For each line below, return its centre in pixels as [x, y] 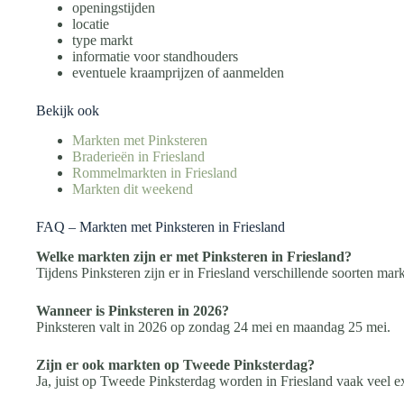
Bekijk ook [68, 110]
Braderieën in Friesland [138, 156]
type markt [102, 40]
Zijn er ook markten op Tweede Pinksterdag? [175, 364]
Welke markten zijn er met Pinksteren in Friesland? [194, 256]
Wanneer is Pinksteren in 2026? [133, 310]
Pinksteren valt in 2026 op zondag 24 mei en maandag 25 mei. [213, 326]
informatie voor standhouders [155, 56]
